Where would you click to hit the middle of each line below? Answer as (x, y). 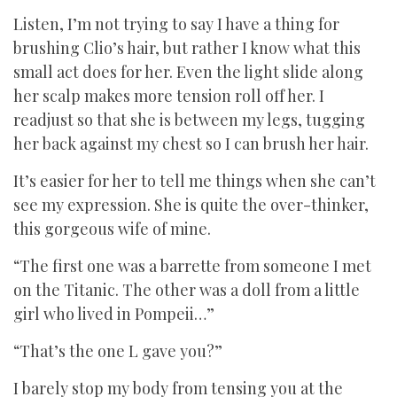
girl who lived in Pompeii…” (114, 314)
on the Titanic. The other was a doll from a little (187, 290)
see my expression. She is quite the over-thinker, (191, 205)
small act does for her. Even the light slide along (188, 72)
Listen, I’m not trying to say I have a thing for (176, 24)
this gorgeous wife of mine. (112, 229)
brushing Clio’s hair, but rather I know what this (187, 48)
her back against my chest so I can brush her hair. (193, 144)
